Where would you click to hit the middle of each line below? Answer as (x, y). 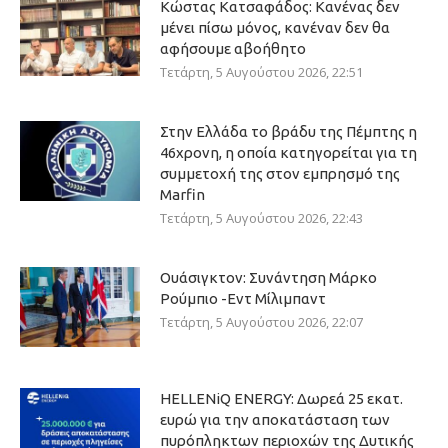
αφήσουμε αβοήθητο (233, 48)
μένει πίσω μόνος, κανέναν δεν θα (275, 27)
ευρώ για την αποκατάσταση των (275, 419)
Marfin (182, 194)
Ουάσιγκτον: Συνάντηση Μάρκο (268, 277)
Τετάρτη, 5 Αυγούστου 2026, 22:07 (261, 322)
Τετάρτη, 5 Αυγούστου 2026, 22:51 (261, 72)
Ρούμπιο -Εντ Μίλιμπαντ (243, 298)
